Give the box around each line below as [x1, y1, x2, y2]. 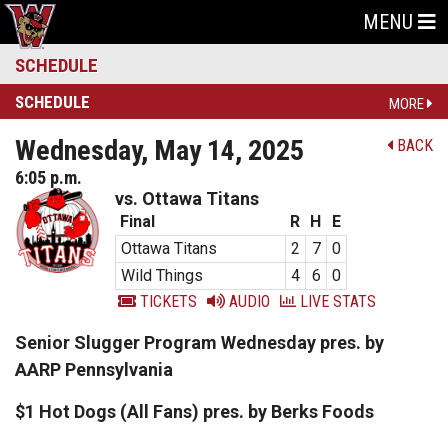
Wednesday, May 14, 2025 [15, 134, 304, 167]
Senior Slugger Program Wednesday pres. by [15, 332, 384, 353]
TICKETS [136, 292, 197, 311]
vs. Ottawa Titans [115, 188, 259, 209]
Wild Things [121, 266, 203, 285]
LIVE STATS [296, 292, 376, 311]
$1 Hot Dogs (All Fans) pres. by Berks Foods [15, 401, 374, 422]
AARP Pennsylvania [15, 359, 173, 380]
